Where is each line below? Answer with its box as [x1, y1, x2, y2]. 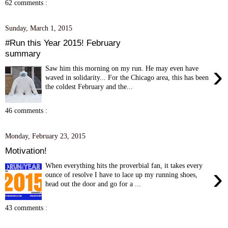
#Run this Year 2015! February [5, 37, 121, 48]
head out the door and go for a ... [45, 179, 141, 188]
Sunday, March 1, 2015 [5, 24, 72, 33]
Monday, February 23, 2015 [5, 132, 85, 140]
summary [5, 48, 41, 59]
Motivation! [5, 145, 47, 156]
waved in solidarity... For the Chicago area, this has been [45, 73, 209, 81]
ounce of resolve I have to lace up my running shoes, [45, 170, 198, 179]
